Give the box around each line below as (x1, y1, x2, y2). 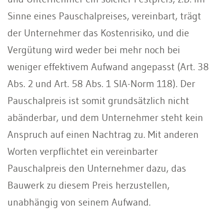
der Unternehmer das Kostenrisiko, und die (7, 26, 189, 39)
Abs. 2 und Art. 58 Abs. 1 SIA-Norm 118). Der (7, 77, 195, 90)
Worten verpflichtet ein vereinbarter (7, 145, 158, 157)
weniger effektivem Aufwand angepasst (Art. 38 (7, 60, 209, 73)
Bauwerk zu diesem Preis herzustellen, (7, 179, 170, 191)
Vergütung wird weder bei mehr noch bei (7, 43, 180, 56)
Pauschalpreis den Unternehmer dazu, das (7, 162, 186, 174)
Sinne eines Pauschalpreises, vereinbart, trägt (7, 9, 201, 22)
